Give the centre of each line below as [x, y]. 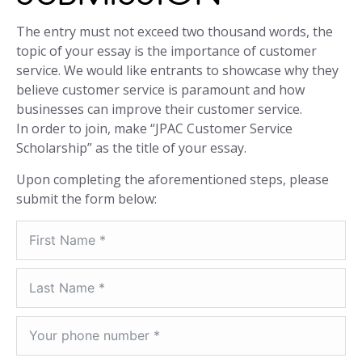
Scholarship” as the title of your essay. [131, 148]
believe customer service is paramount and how [160, 90]
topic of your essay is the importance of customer [166, 51]
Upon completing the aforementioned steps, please [173, 180]
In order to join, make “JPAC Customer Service [154, 129]
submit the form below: [86, 199]
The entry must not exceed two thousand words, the [175, 32]
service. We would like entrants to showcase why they [177, 71]
